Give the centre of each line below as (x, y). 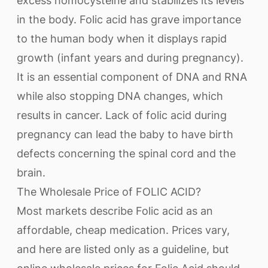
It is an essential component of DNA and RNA (132, 77)
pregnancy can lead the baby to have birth (125, 134)
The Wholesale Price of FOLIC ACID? (109, 192)
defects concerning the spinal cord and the (126, 153)
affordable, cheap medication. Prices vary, (123, 230)
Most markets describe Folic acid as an (115, 211)
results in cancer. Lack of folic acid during (122, 115)
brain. (31, 173)
